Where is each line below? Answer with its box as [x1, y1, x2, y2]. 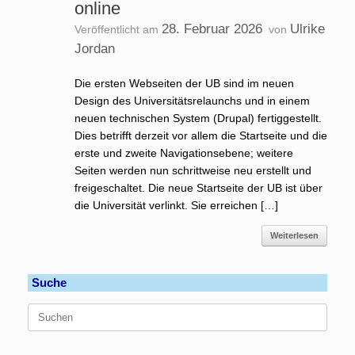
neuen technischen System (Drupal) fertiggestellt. [74, 112, 322, 124]
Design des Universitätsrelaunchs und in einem [74, 94, 310, 107]
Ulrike [289, 21, 325, 36]
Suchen [27, 304, 62, 316]
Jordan [74, 41, 115, 56]
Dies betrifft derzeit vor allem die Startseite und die [74, 129, 327, 142]
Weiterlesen [270, 231, 319, 240]
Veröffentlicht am [80, 23, 162, 36]
